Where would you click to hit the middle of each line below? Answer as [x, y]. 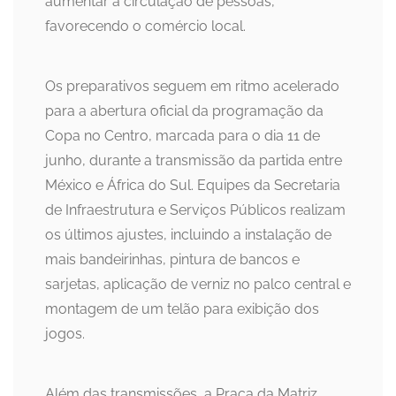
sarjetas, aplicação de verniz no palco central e [198, 285]
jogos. [65, 334]
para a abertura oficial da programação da [184, 111]
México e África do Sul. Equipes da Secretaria [193, 186]
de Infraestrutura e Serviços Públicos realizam [195, 210]
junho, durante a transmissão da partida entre [194, 161]
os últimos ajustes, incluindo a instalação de [188, 235]
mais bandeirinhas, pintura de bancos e [172, 260]
